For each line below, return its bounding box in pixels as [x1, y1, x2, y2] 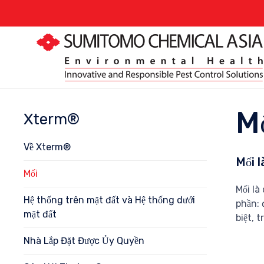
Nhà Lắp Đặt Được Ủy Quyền [24, 235, 144, 246]
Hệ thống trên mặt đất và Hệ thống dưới [24, 194, 195, 206]
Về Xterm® [24, 141, 71, 153]
